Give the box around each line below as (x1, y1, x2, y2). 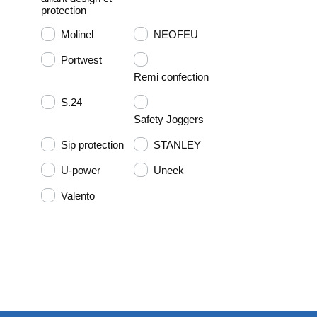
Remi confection (133, 70, 209, 83)
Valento (61, 189, 95, 202)
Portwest (61, 53, 102, 66)
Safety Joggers (133, 113, 204, 125)
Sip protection (61, 138, 124, 151)
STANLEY (153, 138, 201, 151)
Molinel (61, 28, 93, 40)
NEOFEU (153, 28, 198, 40)
